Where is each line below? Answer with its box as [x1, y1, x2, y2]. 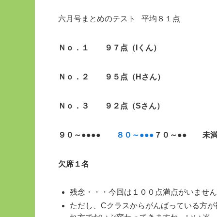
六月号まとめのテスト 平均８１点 [58, 15, 180, 23]
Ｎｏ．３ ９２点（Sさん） [58, 102, 164, 110]
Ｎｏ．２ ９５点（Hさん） [58, 73, 165, 81]
